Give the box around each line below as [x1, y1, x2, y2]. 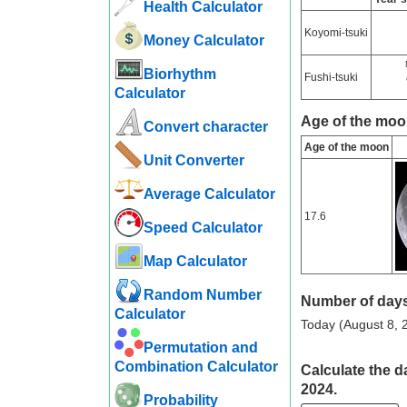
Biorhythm [143, 66, 216, 82]
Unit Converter [143, 153, 244, 168]
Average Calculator [143, 186, 275, 202]
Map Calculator [143, 253, 247, 269]
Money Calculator [143, 33, 264, 48]
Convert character [143, 119, 268, 134]
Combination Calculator [114, 359, 278, 374]
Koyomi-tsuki [303, 26, 368, 39]
